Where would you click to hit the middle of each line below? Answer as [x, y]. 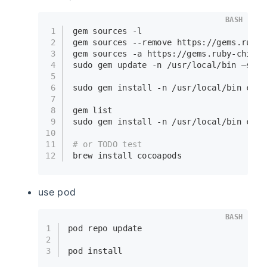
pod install [95, 251]
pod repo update [105, 229]
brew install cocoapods [128, 156]
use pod [57, 192]
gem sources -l [108, 31]
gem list [93, 111]
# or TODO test [108, 145]
